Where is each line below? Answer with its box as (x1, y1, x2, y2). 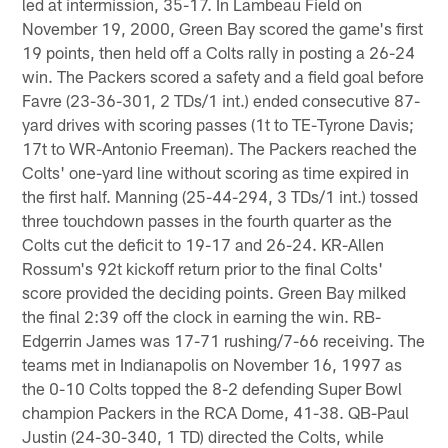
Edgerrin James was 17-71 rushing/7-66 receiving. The (22, 329, 426, 350)
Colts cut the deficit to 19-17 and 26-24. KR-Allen (22, 233, 385, 254)
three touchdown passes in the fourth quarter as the (22, 209, 393, 230)
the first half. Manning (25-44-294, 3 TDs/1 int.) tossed (22, 185, 419, 206)
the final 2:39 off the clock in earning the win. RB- (22, 305, 382, 326)
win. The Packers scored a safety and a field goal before (22, 65, 425, 86)
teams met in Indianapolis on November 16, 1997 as (22, 353, 403, 374)
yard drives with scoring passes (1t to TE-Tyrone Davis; (22, 113, 415, 134)
